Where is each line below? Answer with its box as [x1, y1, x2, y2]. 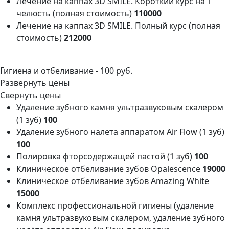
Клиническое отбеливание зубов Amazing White [16, 175, 209, 187]
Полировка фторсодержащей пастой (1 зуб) [16, 151, 194, 163]
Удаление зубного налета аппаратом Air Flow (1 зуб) [16, 126, 224, 138]
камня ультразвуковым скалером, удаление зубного [16, 212, 225, 224]
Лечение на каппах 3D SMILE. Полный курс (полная [16, 20, 220, 32]
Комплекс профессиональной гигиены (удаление [16, 200, 214, 212]
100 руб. [100, 65, 132, 77]
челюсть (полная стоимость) [16, 8, 132, 19]
